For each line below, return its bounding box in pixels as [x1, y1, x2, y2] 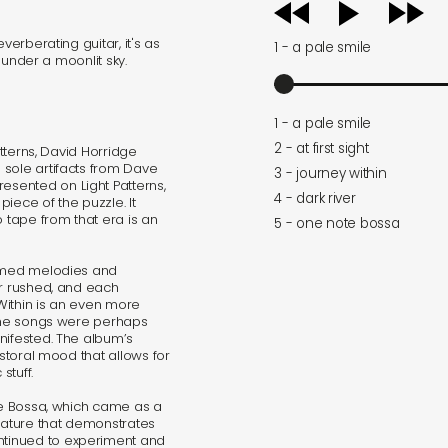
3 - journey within [274, 163, 387, 183]
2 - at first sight [274, 138, 369, 158]
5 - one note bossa [274, 213, 400, 233]
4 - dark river [274, 188, 356, 208]
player [273, 8, 310, 26]
